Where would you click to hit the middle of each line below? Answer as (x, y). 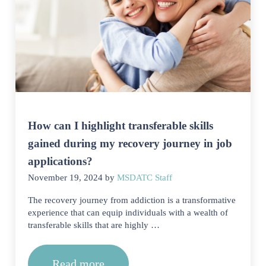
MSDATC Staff (145, 177)
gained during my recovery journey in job (130, 143)
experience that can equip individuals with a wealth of (128, 212)
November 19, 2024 (66, 177)
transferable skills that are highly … (94, 225)
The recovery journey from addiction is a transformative (132, 200)
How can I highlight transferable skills (121, 125)
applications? (61, 161)
